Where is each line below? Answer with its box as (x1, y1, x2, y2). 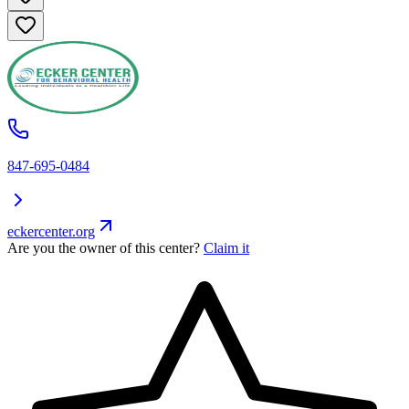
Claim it (204, 240, 249, 257)
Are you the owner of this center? (7, 240, 200, 257)
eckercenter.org (7, 224, 95, 240)
